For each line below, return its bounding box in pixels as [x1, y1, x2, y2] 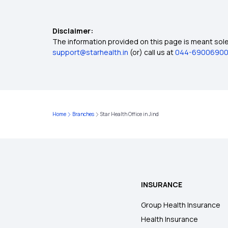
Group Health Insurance [141, 200, 221, 210]
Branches [72, 110, 94, 118]
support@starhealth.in [52, 47, 128, 57]
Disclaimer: [52, 26, 93, 36]
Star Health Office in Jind [100, 110, 159, 118]
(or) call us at [130, 47, 175, 57]
